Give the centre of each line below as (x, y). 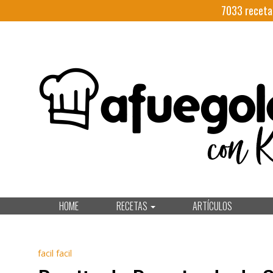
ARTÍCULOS (212, 206)
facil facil (55, 253)
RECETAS (133, 206)
